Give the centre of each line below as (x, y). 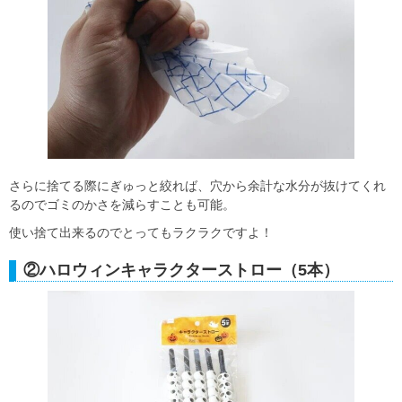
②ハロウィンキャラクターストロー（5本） (181, 270)
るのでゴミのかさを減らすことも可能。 (122, 204)
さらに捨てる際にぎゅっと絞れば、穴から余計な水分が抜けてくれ (197, 185)
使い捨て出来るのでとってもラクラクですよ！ (141, 232)
